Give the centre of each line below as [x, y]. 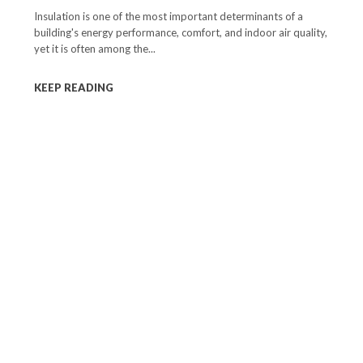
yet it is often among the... [95, 48]
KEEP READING [74, 87]
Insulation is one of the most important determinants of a [169, 16]
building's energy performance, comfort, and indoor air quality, [181, 32]
